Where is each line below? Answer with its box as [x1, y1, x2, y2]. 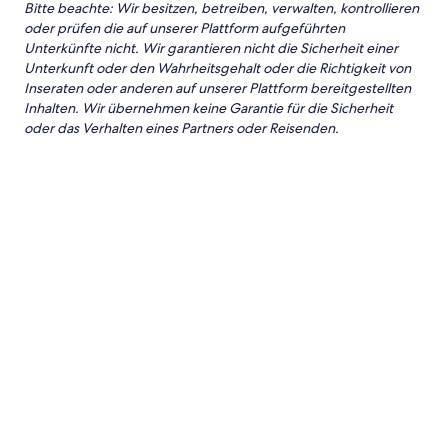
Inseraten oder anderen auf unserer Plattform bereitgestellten [24, 79, 411, 97]
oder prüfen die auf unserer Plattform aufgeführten [24, 19, 345, 37]
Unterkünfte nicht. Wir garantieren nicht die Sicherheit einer [24, 39, 398, 57]
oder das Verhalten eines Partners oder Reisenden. [24, 119, 339, 137]
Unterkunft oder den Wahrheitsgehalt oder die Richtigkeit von [24, 59, 411, 77]
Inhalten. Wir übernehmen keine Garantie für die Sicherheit [24, 99, 393, 117]
